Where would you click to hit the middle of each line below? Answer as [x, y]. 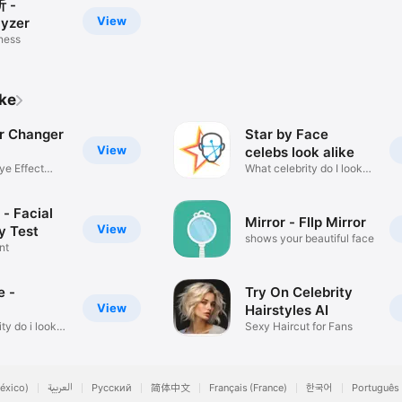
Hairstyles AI [287, 310]
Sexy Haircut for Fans [299, 326]
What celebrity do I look [304, 168]
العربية [60, 388]
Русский [112, 388]
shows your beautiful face [310, 238]
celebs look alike [300, 152]
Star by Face [287, 134]
